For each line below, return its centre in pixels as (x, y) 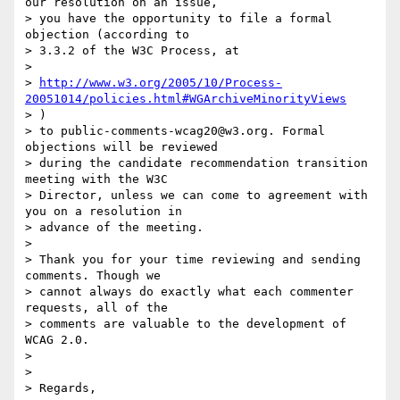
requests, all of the (96, 308)
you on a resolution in (104, 212)
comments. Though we (93, 276)
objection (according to (107, 35)
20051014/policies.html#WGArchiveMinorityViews (186, 99)
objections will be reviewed (121, 147)
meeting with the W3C (96, 179)
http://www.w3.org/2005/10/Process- (161, 83)
